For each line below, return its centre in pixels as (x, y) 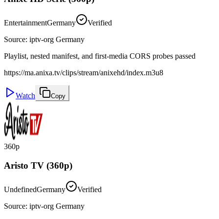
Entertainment (25, 23)
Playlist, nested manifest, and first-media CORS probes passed (100, 56)
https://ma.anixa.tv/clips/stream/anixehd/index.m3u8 (84, 73)
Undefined (20, 189)
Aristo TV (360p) (38, 165)
